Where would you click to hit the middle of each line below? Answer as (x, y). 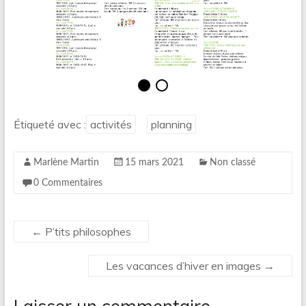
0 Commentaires (68, 183)
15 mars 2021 (154, 163)
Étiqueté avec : (50, 124)
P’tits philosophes (86, 232)
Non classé (232, 163)
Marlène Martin (66, 163)
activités (111, 124)
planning (171, 124)
